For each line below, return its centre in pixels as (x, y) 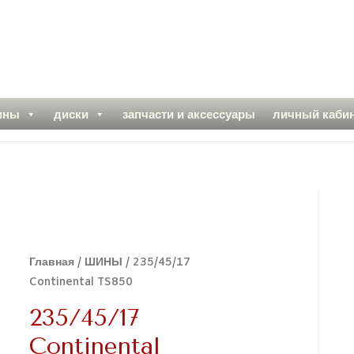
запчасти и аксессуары (188, 114)
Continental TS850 (81, 283)
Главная (52, 263)
